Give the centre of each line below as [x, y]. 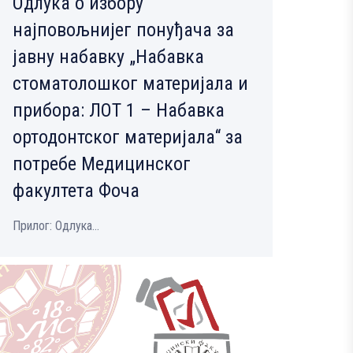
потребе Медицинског [102, 164]
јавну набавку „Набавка [108, 57]
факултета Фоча [76, 191]
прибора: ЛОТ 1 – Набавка [119, 111]
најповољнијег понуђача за [123, 30]
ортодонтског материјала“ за [128, 137]
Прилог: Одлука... [56, 226]
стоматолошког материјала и [130, 84]
